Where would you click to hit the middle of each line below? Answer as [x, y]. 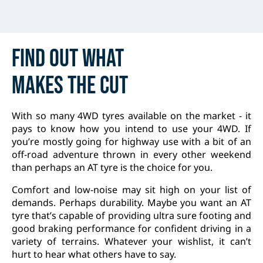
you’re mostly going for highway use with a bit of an [131, 141]
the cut [98, 86]
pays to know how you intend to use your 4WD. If [131, 128]
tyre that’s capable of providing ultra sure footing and [131, 215]
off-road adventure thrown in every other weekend [131, 154]
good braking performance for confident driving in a [131, 228]
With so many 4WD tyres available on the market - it [131, 115]
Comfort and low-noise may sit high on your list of [131, 189]
